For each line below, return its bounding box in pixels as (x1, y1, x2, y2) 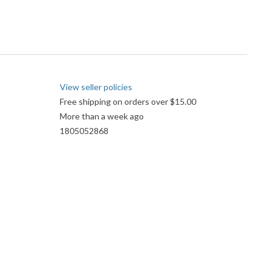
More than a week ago (60, 111, 144, 122)
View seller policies (60, 82, 132, 93)
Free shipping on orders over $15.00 (60, 96, 196, 107)
